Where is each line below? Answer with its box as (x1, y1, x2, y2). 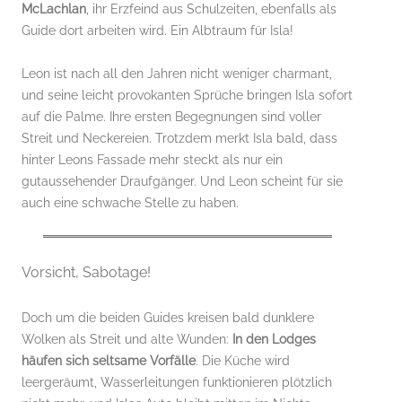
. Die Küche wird (196, 353, 290, 368)
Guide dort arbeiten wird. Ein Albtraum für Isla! (22, 22, 293, 38)
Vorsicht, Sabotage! (22, 263, 151, 281)
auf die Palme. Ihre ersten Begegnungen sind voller (22, 109, 321, 124)
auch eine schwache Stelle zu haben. (22, 195, 239, 210)
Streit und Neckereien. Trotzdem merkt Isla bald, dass (22, 130, 337, 145)
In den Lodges (232, 331, 316, 346)
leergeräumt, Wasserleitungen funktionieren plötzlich (22, 374, 332, 389)
